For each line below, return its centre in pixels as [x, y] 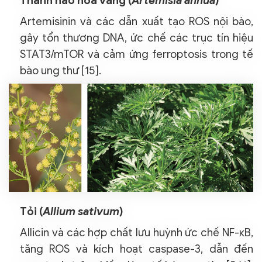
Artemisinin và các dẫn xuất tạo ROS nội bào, [137, 22]
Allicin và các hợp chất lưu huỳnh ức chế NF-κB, [137, 233]
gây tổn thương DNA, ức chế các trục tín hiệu [137, 38]
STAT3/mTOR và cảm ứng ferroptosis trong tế [137, 54]
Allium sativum [81, 212]
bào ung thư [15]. [61, 71]
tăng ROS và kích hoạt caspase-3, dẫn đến [137, 249]
